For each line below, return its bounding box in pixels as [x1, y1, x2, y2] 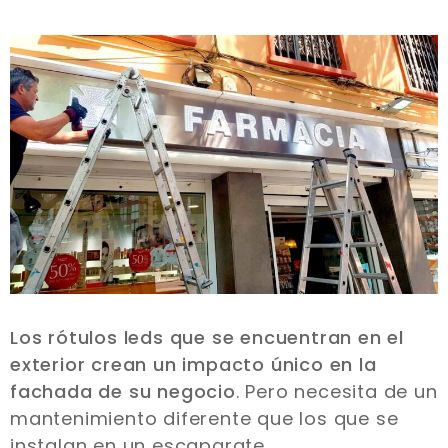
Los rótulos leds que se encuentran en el [10, 324, 404, 350]
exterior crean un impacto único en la [10, 351, 377, 377]
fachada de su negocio [10, 378, 236, 404]
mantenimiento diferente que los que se [10, 405, 399, 431]
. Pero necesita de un [235, 378, 438, 404]
